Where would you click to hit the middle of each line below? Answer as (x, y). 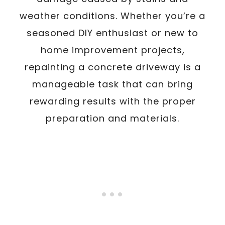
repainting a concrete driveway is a (113, 67)
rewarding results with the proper (113, 101)
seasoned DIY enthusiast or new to (113, 33)
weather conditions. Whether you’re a (113, 16)
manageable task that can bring (113, 84)
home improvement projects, (113, 50)
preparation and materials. (113, 118)
